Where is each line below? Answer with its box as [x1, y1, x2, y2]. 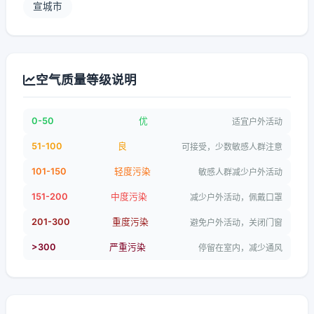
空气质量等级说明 [36, 72, 137, 87]
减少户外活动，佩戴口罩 [190, 191, 282, 203]
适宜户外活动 [232, 116, 282, 127]
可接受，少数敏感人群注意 [182, 141, 282, 152]
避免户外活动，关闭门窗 [190, 217, 282, 228]
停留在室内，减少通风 [198, 242, 282, 253]
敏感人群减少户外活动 [198, 166, 282, 177]
